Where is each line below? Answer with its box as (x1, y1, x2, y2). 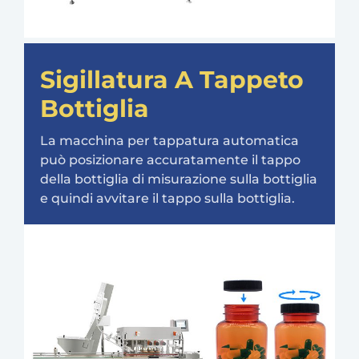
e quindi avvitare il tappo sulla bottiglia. (40, 191, 295, 207)
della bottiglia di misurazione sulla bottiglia (40, 171, 317, 188)
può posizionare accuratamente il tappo (40, 152, 301, 168)
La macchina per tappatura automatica (40, 133, 299, 149)
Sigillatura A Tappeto (40, 65, 304, 95)
